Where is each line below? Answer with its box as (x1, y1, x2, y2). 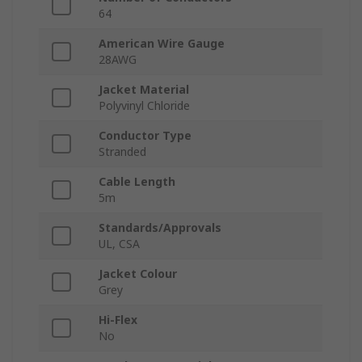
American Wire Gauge (99, 36, 225, 52)
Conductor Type (99, 128, 192, 144)
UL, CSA (99, 236, 140, 252)
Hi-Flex (99, 312, 137, 328)
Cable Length (99, 174, 175, 190)
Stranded (99, 144, 146, 160)
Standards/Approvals (99, 220, 221, 236)
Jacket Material (99, 82, 189, 98)
